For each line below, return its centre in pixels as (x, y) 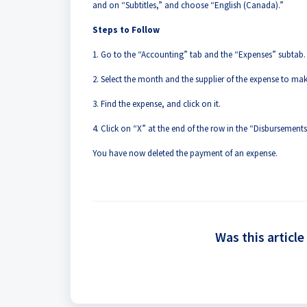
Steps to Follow (126, 30)
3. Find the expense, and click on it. (157, 104)
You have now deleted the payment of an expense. (185, 153)
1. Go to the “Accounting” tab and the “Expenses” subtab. (199, 54)
